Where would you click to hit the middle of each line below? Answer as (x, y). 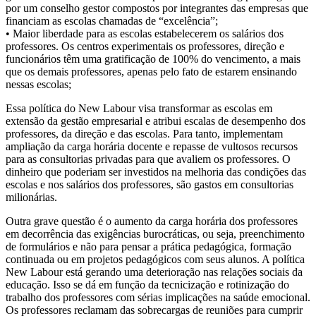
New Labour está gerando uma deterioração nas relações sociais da (154, 272)
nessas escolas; (38, 84)
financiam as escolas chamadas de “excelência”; (112, 20)
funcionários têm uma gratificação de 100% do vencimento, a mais (153, 59)
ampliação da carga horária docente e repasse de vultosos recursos (152, 146)
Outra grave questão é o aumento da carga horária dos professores (152, 221)
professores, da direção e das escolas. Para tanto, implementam (144, 133)
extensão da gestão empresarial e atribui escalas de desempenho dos (156, 121)
